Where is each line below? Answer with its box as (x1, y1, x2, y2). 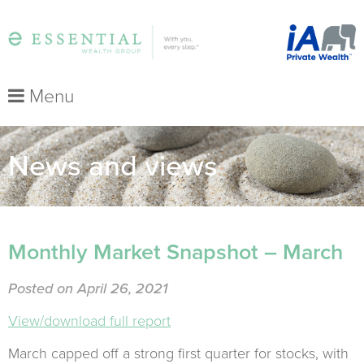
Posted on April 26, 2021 (8, 279, 167, 297)
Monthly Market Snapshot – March (8, 239, 343, 266)
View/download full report (8, 312, 171, 330)
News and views (8, 149, 218, 184)
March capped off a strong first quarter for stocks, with (8, 344, 349, 362)
